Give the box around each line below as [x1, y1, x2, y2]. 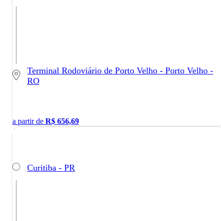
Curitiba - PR [27, 162, 75, 173]
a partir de [12, 117, 45, 126]
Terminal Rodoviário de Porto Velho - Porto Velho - [27, 66, 213, 76]
